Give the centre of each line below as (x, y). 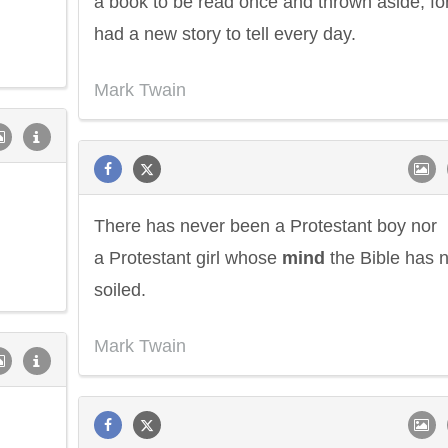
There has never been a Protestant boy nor (265, 226)
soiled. (120, 290)
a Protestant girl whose (188, 258)
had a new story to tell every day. (225, 34)
